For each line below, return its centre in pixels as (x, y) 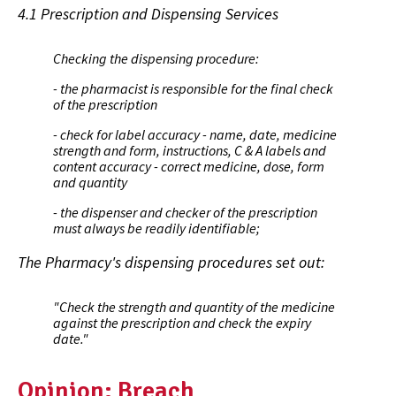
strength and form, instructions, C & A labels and (190, 150)
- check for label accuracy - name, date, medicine (195, 134)
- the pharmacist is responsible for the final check (193, 88)
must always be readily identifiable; (156, 228)
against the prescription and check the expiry (182, 322)
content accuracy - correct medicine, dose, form (189, 166)
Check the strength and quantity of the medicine (197, 306)
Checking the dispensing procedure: (156, 58)
